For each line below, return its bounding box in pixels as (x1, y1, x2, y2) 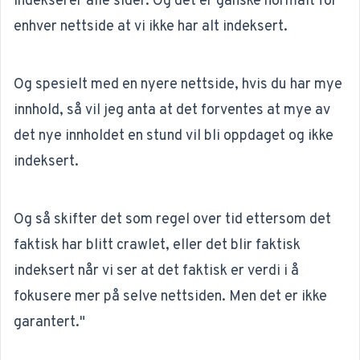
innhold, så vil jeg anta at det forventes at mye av (14, 101, 330, 120)
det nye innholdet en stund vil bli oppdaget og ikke (14, 127, 333, 145)
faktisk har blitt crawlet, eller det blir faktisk (14, 236, 301, 255)
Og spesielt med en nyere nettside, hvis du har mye (14, 76, 342, 94)
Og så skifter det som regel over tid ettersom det (14, 211, 331, 229)
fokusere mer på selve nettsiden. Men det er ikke (14, 288, 327, 306)
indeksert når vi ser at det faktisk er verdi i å (14, 262, 299, 280)
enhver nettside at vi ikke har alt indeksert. (14, 18, 288, 36)
